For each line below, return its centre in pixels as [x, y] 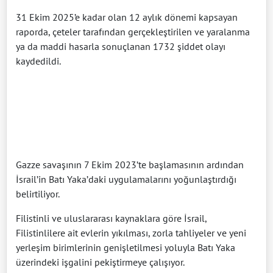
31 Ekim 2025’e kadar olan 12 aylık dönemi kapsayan [127, 17]
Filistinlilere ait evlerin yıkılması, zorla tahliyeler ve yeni [131, 232]
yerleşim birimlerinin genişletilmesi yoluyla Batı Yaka [126, 247]
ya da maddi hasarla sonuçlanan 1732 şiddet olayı [121, 46]
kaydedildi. [38, 61]
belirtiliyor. [38, 193]
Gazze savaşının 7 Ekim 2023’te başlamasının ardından [130, 164]
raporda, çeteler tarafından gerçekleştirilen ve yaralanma [133, 31]
